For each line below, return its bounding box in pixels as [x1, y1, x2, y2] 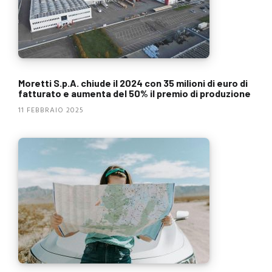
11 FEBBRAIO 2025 [18, 104, 84, 117]
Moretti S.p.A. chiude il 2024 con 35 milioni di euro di [18, 77, 248, 89]
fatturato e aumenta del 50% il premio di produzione [18, 87, 251, 100]
